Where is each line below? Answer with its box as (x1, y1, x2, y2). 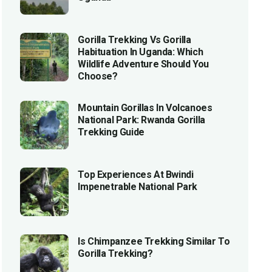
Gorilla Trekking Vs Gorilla (78, 34, 191, 46)
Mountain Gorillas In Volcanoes (78, 102, 212, 114)
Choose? (78, 70, 118, 83)
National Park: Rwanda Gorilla (78, 114, 205, 126)
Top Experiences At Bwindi (78, 169, 194, 181)
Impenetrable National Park (78, 181, 197, 193)
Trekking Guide (78, 126, 144, 138)
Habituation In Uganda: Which (78, 46, 203, 58)
